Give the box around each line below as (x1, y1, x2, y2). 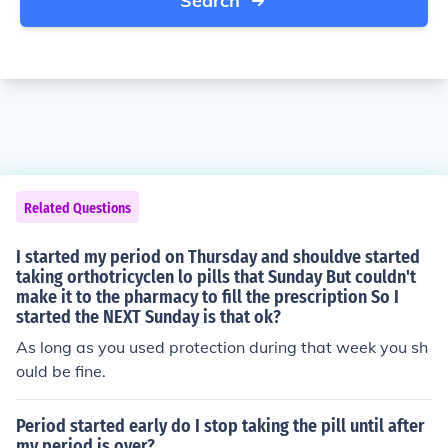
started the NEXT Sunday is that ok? (16, 306, 281, 328)
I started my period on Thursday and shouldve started (16, 246, 420, 268)
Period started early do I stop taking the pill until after (16, 415, 425, 437)
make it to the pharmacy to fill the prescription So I (16, 286, 399, 308)
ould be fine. (16, 361, 106, 381)
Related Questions (24, 200, 131, 217)
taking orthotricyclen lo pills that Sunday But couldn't (16, 266, 416, 288)
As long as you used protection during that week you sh (16, 337, 428, 357)
